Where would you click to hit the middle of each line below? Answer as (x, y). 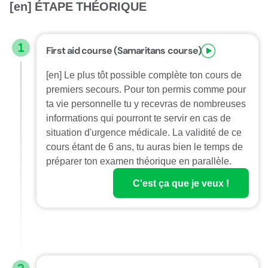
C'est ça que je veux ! (181, 183)
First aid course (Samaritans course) (124, 51)
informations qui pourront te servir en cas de (138, 118)
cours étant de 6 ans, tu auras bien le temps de (144, 147)
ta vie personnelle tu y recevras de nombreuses (146, 103)
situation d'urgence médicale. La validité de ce (144, 132)
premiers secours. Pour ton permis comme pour (146, 89)
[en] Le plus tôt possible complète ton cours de (144, 75)
